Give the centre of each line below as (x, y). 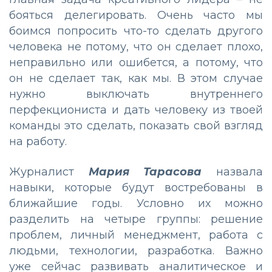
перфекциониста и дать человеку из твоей (136, 110)
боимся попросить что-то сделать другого (136, 31)
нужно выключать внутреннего (136, 94)
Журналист (49, 172)
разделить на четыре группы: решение (136, 219)
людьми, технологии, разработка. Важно (136, 251)
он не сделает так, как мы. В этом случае (136, 79)
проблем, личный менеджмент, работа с (136, 235)
